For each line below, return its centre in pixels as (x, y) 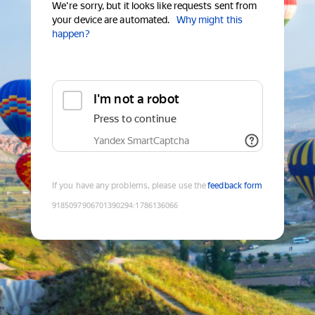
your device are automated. (111, 20)
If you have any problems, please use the (129, 186)
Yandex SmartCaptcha (141, 141)
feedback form (235, 186)
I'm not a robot (136, 99)
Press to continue (135, 119)
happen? (71, 34)
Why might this (209, 20)
